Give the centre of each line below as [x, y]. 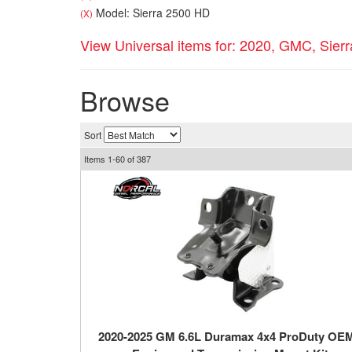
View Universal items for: [160, 45]
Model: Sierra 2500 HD [151, 13]
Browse [125, 101]
